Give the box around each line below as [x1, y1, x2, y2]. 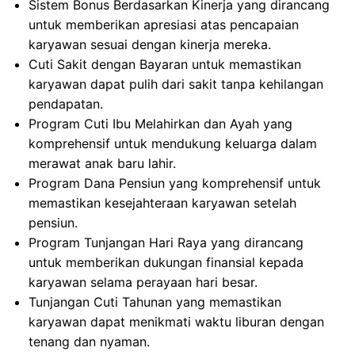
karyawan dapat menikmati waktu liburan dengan [29, 314, 324, 330]
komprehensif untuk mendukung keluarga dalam [29, 136, 317, 152]
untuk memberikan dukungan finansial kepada [29, 254, 303, 271]
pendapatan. [29, 96, 103, 113]
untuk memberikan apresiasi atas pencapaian [29, 17, 299, 33]
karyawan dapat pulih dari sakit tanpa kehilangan [29, 76, 323, 93]
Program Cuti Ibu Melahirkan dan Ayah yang [29, 116, 292, 132]
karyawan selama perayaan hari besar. [29, 274, 258, 291]
